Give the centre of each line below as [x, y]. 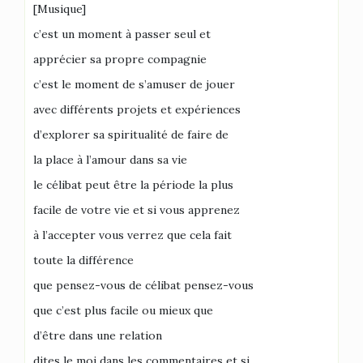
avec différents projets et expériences [137, 109]
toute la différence [83, 260]
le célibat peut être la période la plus [133, 185]
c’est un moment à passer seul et [122, 34]
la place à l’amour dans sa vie [110, 160]
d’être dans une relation [98, 335]
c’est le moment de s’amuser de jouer [134, 84]
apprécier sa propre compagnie [120, 59]
